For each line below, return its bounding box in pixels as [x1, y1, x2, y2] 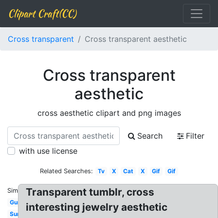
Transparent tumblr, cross [26, 186, 155, 198]
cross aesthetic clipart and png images [37, 108, 181, 118]
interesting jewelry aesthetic [26, 201, 168, 213]
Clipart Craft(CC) [8, 6, 76, 20]
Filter [186, 131, 204, 141]
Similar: [7, 187, 29, 194]
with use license [19, 146, 77, 156]
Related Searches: [40, 167, 93, 175]
